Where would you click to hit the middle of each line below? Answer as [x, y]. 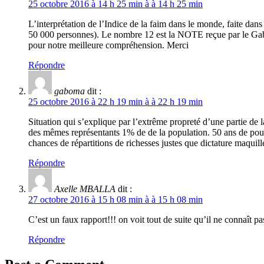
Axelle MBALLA [85, 189]
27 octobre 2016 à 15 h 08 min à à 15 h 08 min [115, 200]
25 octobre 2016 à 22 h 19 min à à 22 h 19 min [115, 102]
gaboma [70, 91]
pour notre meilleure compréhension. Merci [108, 45]
